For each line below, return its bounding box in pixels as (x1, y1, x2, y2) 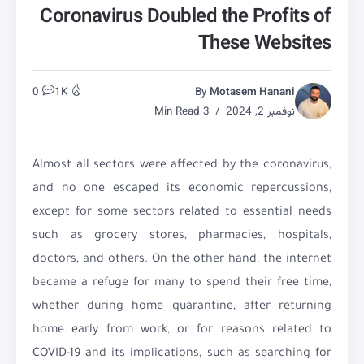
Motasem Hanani (210, 84, 295, 102)
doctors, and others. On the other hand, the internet (32, 253, 331, 267)
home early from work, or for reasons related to (32, 324, 331, 338)
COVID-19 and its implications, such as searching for (32, 348, 331, 362)
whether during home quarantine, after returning (32, 301, 331, 314)
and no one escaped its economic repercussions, (32, 183, 331, 197)
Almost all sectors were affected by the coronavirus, (32, 159, 331, 173)
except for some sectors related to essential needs (32, 206, 331, 220)
